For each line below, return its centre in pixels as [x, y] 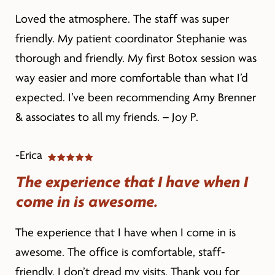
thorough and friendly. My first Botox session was [136, 58]
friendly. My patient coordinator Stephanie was [131, 38]
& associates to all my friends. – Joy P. [107, 117]
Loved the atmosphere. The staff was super [122, 19]
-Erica [30, 155]
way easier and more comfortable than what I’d [131, 78]
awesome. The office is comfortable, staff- [120, 252]
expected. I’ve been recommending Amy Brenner [135, 97]
